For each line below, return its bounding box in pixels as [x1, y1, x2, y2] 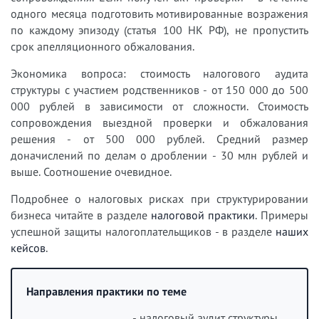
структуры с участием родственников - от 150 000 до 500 [11, 83, 308, 97]
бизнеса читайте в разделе [11, 208, 151, 222]
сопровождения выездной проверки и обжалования [11, 115, 308, 130]
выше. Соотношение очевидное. [11, 164, 172, 179]
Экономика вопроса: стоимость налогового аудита [11, 66, 308, 80]
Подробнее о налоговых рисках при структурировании [11, 192, 308, 206]
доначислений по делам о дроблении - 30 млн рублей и [11, 148, 308, 162]
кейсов [11, 241, 46, 255]
